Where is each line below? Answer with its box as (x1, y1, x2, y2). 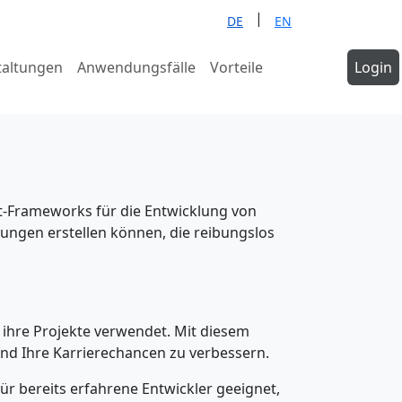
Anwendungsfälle (77, 57, 196, 77)
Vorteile (210, 57, 263, 77)
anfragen (277, 79, 340, 99)
